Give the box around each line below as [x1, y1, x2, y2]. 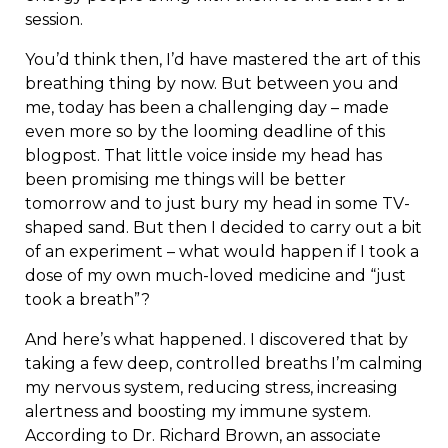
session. [25, 10, 91, 30]
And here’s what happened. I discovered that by [25, 330, 408, 350]
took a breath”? [25, 290, 150, 310]
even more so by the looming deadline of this [25, 122, 385, 142]
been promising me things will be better [25, 170, 346, 190]
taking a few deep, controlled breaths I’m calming [25, 354, 423, 374]
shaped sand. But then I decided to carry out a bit [25, 218, 422, 238]
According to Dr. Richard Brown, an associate [25, 426, 381, 446]
